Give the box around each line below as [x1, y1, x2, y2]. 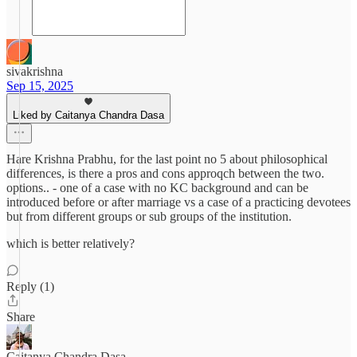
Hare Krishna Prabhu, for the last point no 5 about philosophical [6, 152, 328, 166]
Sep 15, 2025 [6, 79, 73, 92]
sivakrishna [6, 65, 63, 78]
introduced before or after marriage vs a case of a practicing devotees [6, 195, 351, 209]
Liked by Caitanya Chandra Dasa [13, 109, 164, 121]
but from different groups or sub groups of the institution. [6, 210, 292, 223]
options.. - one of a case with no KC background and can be [6, 181, 308, 194]
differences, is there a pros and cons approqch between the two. [6, 167, 324, 180]
